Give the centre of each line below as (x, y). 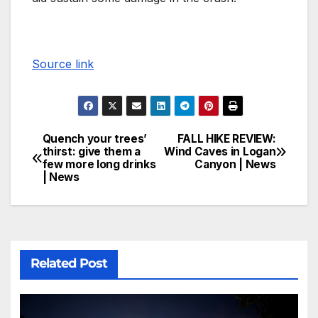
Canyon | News (235, 165)
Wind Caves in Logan (220, 152)
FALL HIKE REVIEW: (226, 139)
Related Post (68, 263)
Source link (63, 64)
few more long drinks (99, 165)
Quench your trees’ (95, 139)
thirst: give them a (91, 152)
